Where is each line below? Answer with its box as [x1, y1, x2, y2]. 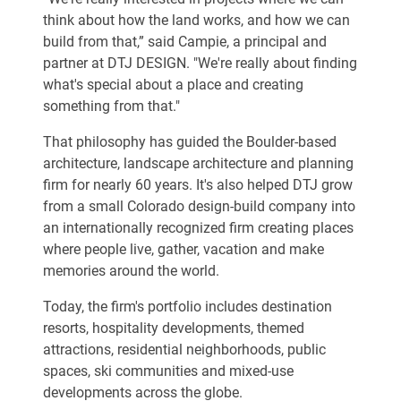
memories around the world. [43, 262, 219, 279]
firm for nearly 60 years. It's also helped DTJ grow [43, 176, 353, 193]
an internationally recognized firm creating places [43, 219, 354, 236]
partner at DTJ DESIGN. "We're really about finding [43, 55, 357, 72]
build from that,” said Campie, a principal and [43, 33, 327, 50]
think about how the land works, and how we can [43, 12, 350, 29]
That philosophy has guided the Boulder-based [43, 133, 337, 150]
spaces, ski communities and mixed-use [43, 363, 294, 380]
